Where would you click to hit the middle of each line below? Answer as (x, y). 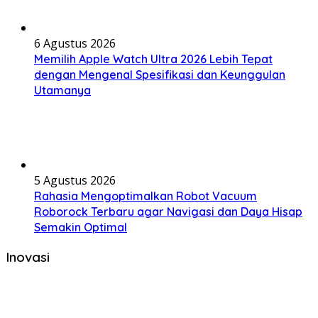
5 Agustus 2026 (75, 180)
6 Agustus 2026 (75, 43)
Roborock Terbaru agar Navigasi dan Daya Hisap (168, 212)
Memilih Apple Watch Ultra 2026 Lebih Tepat (153, 59)
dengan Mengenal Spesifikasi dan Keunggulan (160, 75)
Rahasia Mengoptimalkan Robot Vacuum (146, 196)
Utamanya (62, 90)
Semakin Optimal (81, 227)
